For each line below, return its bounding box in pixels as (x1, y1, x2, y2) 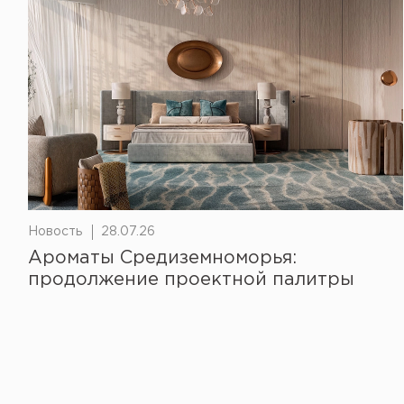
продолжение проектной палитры (28, 271, 354, 288)
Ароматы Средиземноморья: (28, 250, 297, 266)
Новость (28, 226, 82, 237)
